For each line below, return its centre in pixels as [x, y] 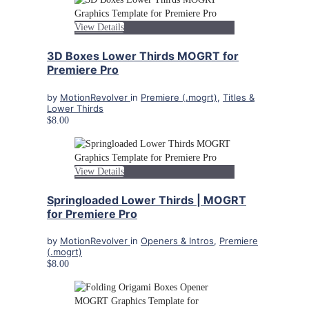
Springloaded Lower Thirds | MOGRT [147, 200]
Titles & [239, 97]
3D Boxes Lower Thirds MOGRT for [143, 56]
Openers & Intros [177, 241]
